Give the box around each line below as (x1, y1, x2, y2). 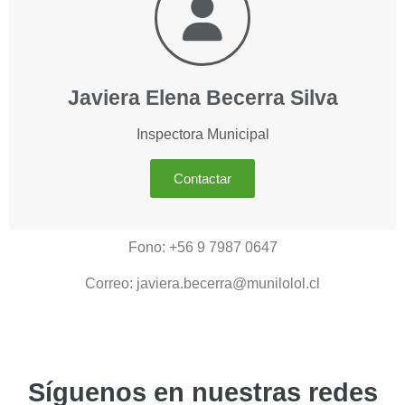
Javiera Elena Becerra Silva (67, 85, 338, 109)
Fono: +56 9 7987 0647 (127, 239, 278, 255)
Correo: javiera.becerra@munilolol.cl (85, 275, 320, 291)
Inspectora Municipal (136, 126, 269, 142)
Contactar (174, 170, 231, 186)
